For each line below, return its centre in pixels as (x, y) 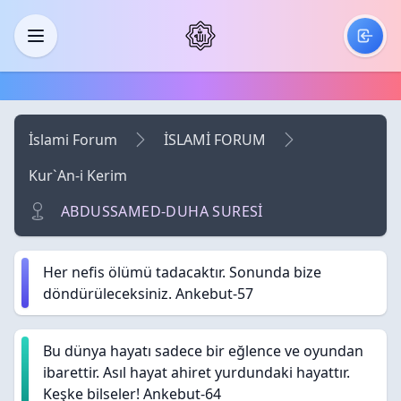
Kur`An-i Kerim (78, 175)
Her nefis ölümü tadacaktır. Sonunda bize (182, 272)
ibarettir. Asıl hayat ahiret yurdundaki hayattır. (196, 372)
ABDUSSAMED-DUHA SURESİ (162, 211)
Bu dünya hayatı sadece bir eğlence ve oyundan (203, 351)
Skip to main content (84, 21)
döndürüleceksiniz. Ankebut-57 (148, 294)
